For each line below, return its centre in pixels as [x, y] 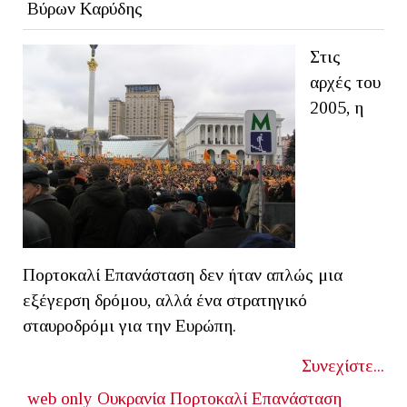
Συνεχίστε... [343, 365]
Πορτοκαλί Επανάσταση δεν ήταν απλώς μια [183, 274]
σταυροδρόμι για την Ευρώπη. [129, 325]
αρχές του [345, 82]
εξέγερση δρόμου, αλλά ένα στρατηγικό [165, 300]
